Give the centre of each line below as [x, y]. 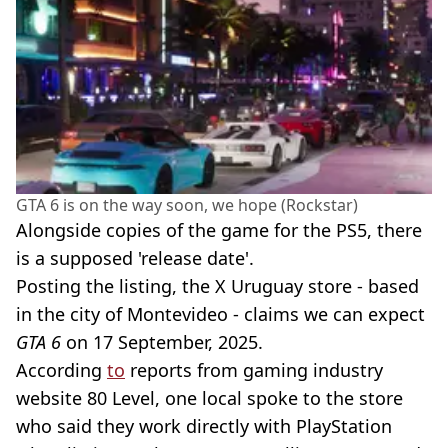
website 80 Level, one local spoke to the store [209, 397]
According [61, 369]
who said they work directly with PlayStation [204, 425]
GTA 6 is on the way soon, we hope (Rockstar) [187, 204]
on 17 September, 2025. [162, 341]
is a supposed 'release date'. [135, 257]
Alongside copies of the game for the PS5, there [219, 229]
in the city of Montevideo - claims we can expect [220, 313]
